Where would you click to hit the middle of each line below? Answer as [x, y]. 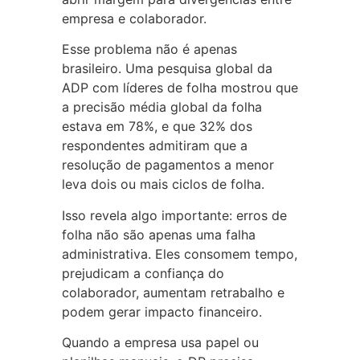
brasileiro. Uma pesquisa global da [167, 69]
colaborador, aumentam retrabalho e [173, 292]
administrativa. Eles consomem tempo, [179, 254]
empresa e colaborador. [134, 18]
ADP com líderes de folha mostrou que [180, 88]
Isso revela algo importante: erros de [174, 215]
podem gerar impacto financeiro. [162, 311]
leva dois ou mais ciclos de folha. [163, 184]
